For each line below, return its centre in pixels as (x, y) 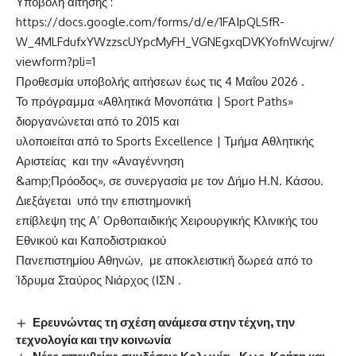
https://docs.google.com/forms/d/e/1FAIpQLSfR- (150, 22)
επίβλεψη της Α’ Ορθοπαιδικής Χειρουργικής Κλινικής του (168, 221)
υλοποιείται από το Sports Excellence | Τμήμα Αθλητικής (165, 141)
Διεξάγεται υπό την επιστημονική (103, 201)
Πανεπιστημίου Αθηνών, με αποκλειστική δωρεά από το (164, 260)
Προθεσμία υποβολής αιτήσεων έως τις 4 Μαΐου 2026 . (160, 81)
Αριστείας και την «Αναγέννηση (100, 161)
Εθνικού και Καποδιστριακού (91, 240)
